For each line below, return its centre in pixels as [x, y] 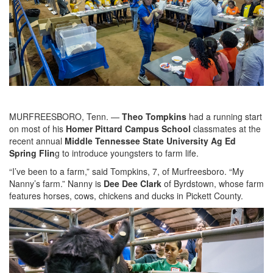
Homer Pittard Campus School [129, 128]
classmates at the [227, 128]
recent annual [37, 140]
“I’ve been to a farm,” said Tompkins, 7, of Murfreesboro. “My [126, 171]
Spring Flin [32, 153]
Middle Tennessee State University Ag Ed [150, 140]
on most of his [37, 128]
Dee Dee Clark [133, 183]
